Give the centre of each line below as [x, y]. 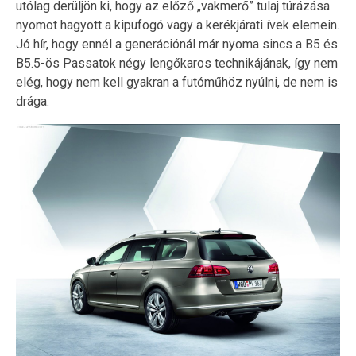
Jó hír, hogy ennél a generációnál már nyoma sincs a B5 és [177, 44]
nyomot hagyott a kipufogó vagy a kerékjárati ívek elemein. [178, 25]
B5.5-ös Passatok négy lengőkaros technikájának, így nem [177, 63]
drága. [33, 101]
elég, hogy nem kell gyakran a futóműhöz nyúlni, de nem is [177, 82]
